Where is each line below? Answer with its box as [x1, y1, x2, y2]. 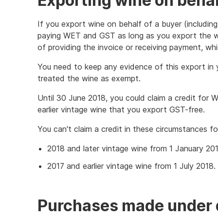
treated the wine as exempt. [37, 73, 141, 83]
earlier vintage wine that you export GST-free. [37, 105, 205, 114]
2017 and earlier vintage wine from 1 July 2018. [47, 161, 216, 171]
